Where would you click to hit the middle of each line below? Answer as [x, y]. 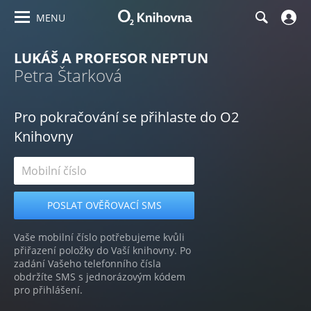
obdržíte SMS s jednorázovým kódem [100, 277]
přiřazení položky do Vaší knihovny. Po [102, 250]
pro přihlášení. [48, 290]
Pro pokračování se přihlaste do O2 [126, 117]
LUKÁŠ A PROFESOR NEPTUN [111, 58]
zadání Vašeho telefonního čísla [87, 263]
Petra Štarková [68, 75]
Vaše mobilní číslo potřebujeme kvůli [99, 237]
